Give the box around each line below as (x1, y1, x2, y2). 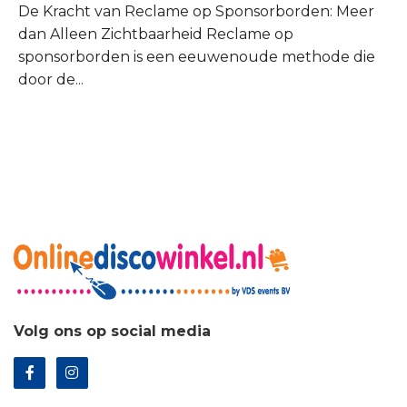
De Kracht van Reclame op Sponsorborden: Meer (18, 2, 374, 20)
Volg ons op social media (14, 323, 211, 341)
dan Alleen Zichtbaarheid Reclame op (18, 25, 293, 43)
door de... (18, 70, 84, 88)
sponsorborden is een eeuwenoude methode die (18, 47, 375, 65)
